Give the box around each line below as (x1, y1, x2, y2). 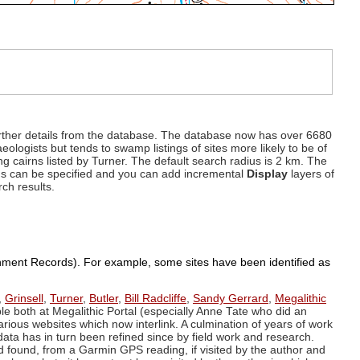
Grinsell (5, 292, 43, 305)
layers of (288, 168, 334, 181)
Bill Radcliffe (125, 292, 186, 305)
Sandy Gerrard (193, 292, 268, 305)
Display (247, 168, 288, 181)
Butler (89, 292, 118, 305)
